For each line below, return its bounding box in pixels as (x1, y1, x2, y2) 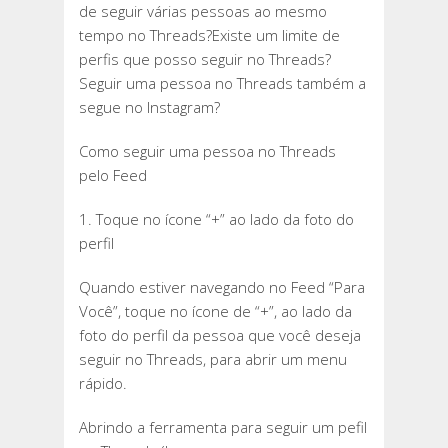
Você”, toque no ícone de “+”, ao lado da (79, 301, 352, 322)
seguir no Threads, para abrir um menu (79, 349, 347, 370)
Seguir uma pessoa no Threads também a (79, 73, 366, 94)
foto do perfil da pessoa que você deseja (79, 325, 361, 346)
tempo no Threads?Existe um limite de (79, 25, 340, 46)
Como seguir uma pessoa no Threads (79, 141, 336, 162)
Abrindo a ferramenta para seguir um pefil (79, 417, 367, 438)
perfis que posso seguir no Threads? (79, 49, 331, 70)
